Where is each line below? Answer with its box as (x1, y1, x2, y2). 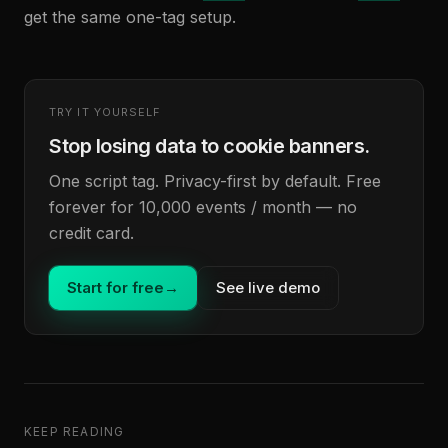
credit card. (49, 223, 134, 243)
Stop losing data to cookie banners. (49, 134, 370, 158)
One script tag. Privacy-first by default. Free (49, 171, 381, 191)
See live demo (216, 278, 320, 297)
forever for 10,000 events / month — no (49, 197, 357, 217)
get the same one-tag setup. (24, 7, 236, 27)
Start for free (67, 278, 164, 297)
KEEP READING (24, 424, 125, 439)
